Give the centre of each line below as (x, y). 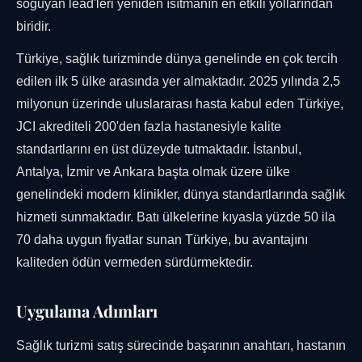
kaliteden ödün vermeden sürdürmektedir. (135, 263)
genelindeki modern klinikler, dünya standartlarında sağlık (181, 195)
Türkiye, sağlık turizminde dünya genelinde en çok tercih (177, 59)
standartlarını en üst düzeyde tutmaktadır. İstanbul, (159, 149)
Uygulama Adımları (87, 311)
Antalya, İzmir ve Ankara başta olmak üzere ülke (153, 172)
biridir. (34, 27)
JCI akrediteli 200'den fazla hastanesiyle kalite (149, 127)
